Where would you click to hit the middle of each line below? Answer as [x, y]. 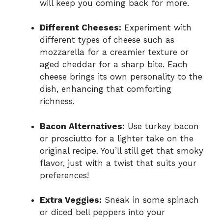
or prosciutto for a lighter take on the [117, 138]
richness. [57, 101]
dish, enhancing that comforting [106, 89]
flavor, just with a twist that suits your [118, 163]
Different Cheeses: [81, 28]
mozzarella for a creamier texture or [114, 52]
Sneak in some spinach [150, 200]
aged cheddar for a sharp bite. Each [114, 65]
